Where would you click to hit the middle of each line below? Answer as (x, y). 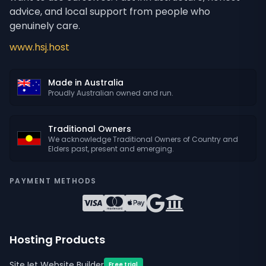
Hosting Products (57, 240)
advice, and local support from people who (110, 12)
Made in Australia (86, 83)
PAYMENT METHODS (53, 181)
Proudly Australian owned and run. (111, 93)
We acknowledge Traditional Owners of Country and (143, 139)
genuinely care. (45, 26)
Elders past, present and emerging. (111, 149)
